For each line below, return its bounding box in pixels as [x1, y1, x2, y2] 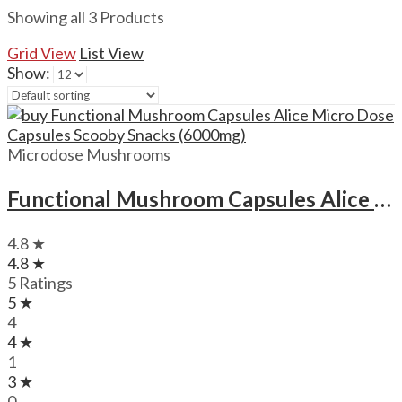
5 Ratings [7, 272, 73, 293]
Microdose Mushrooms [7, 144, 170, 164]
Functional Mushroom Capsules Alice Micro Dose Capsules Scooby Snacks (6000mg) [374, 185, 391, 212]
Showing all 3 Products [7, 6, 164, 27]
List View [79, 42, 144, 63]
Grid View [7, 42, 76, 63]
